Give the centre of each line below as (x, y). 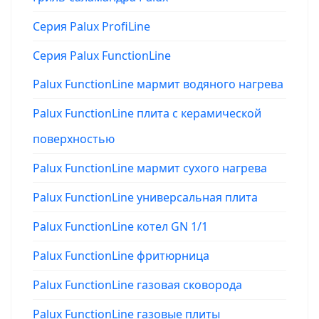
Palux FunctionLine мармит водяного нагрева (158, 84)
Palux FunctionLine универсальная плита (145, 197)
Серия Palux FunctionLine (102, 56)
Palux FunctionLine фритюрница (121, 256)
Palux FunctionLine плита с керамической (147, 113)
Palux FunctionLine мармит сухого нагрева (150, 168)
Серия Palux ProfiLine (91, 26)
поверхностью (74, 139)
